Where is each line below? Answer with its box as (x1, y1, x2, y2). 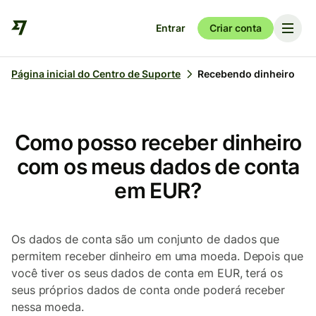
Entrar (155, 22, 186, 34)
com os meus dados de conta (16, 154, 300, 179)
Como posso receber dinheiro (14, 130, 302, 155)
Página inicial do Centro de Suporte (11, 68, 181, 80)
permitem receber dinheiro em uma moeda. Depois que (11, 249, 303, 263)
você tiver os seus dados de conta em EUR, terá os (11, 266, 283, 280)
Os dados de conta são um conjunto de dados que (11, 232, 280, 246)
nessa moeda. (11, 300, 87, 314)
